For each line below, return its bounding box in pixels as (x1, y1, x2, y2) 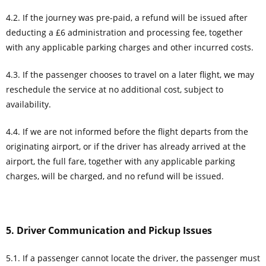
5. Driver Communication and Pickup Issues (6, 223, 212, 237)
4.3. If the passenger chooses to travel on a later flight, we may (6, 68, 254, 80)
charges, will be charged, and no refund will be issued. (6, 170, 224, 182)
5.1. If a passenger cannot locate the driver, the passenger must (6, 252, 260, 264)
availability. (6, 98, 51, 110)
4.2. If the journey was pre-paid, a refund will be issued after (6, 11, 248, 23)
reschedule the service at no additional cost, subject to (6, 83, 223, 95)
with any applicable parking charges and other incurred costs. (6, 41, 254, 53)
